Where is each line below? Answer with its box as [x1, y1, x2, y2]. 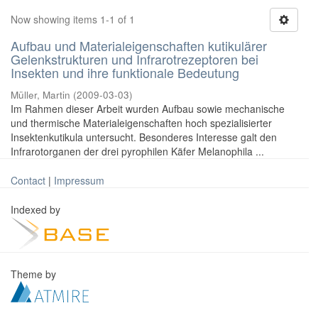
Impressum [54, 173, 104, 187]
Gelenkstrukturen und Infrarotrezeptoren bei [11, 50, 258, 68]
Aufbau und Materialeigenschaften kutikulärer [11, 36, 267, 55]
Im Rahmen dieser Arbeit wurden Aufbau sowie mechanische [11, 102, 285, 116]
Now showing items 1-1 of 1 [11, 12, 135, 26]
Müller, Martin [11, 88, 70, 102]
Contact [11, 173, 45, 187]
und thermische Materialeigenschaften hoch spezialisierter [11, 116, 272, 130]
